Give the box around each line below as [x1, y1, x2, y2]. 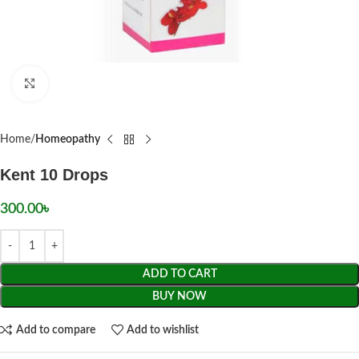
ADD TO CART [142, 268, 217, 280]
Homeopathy [35, 134, 100, 145]
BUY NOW [152, 291, 207, 302]
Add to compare [15, 324, 95, 336]
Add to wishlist [127, 324, 200, 336]
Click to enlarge [47, 79, 119, 89]
